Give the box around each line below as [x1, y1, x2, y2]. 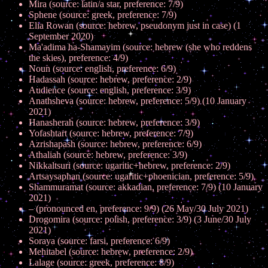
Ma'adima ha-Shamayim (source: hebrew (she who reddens [29, 42, 252, 52]
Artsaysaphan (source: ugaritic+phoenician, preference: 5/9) [29, 171, 254, 181]
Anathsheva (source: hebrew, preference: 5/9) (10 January [29, 96, 246, 106]
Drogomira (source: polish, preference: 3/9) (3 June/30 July [29, 214, 251, 224]
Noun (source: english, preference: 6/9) [29, 63, 176, 74]
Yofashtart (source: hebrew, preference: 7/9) [29, 128, 193, 138]
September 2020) [29, 31, 93, 41]
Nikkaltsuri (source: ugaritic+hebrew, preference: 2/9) [29, 160, 230, 170]
